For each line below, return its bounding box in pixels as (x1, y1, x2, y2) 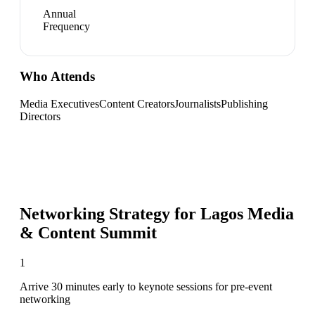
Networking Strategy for (20, 204, 200, 223)
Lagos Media (200, 204, 294, 223)
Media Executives (20, 97, 99, 110)
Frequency (43, 20, 90, 32)
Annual (43, 7, 76, 20)
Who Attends (20, 69, 95, 84)
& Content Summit (20, 223, 157, 242)
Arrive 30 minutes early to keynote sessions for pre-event (20, 280, 272, 292)
